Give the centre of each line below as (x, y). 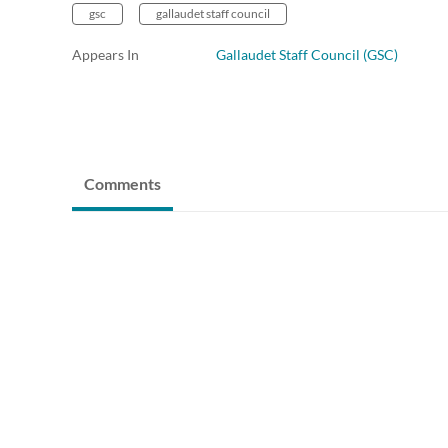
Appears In (105, 54)
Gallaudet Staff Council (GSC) (307, 54)
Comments (122, 183)
